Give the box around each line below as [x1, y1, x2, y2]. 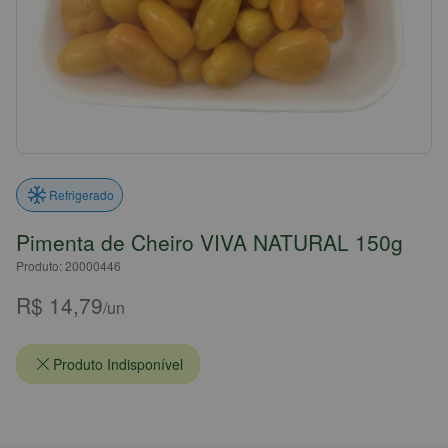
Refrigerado [49, 186, 114, 203]
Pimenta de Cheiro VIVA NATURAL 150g [16, 227, 403, 257]
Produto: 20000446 [16, 257, 121, 274]
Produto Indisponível [53, 354, 183, 374]
